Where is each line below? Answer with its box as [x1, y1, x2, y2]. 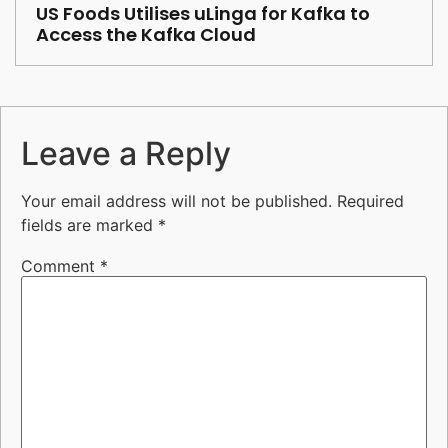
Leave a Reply [21, 134, 231, 174]
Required [337, 191, 404, 212]
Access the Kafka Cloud [36, 22, 256, 48]
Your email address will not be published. [21, 191, 332, 212]
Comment [21, 255, 100, 276]
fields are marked [21, 215, 158, 236]
